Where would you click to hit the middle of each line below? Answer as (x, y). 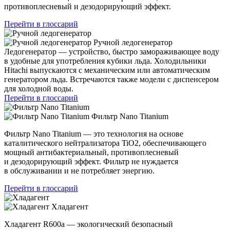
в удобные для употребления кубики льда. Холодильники (105, 61)
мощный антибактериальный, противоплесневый (91, 152)
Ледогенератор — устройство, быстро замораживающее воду (112, 51)
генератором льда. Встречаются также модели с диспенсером (111, 79)
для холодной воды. (39, 88)
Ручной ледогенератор (133, 42)
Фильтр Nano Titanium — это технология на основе (94, 133)
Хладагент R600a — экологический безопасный (89, 224)
